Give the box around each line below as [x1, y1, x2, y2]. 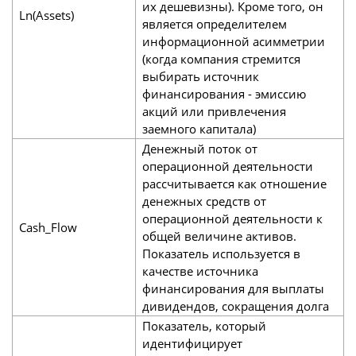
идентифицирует [141, 335, 242, 351]
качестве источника [141, 262, 258, 279]
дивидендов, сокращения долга [141, 297, 329, 314]
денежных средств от [141, 192, 266, 209]
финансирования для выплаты [141, 280, 324, 296]
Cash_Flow [18, 219, 77, 235]
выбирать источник [141, 68, 259, 84]
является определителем [141, 15, 287, 32]
